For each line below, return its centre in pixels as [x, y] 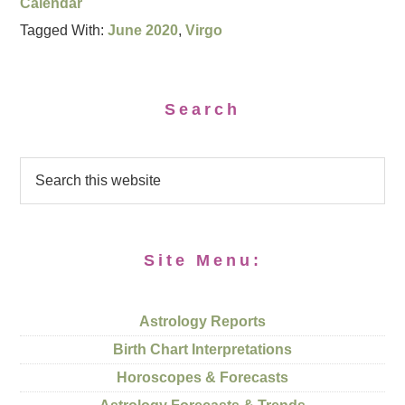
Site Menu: [202, 260]
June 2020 [143, 30]
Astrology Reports [202, 321]
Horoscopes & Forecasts [202, 377]
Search [202, 109]
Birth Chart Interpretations [202, 349]
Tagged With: [64, 30]
